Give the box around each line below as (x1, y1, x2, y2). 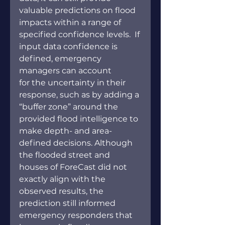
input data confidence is (19, 42, 120, 52)
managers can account (19, 66, 114, 76)
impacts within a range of (19, 18, 123, 28)
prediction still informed (19, 198, 118, 208)
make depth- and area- (19, 126, 112, 136)
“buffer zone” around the (19, 102, 120, 112)
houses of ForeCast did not (19, 162, 129, 172)
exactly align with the (19, 174, 107, 184)
